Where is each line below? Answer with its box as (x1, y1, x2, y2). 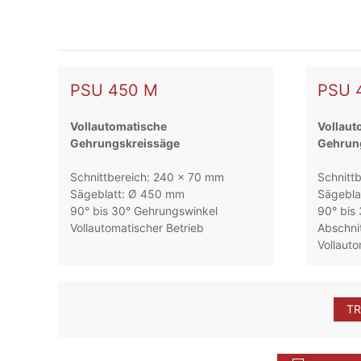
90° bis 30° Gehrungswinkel (70, 204, 218, 218)
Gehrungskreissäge (70, 136, 180, 151)
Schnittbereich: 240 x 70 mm (70, 170, 225, 185)
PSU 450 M (70, 81, 159, 101)
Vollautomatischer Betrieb (70, 221, 205, 235)
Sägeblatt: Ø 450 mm (70, 187, 185, 201)
